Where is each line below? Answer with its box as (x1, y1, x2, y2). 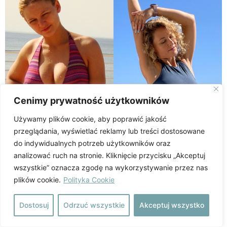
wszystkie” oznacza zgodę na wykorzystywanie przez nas (14, 163, 208, 172)
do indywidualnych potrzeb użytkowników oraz (14, 139, 171, 147)
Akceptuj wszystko (139, 201, 204, 209)
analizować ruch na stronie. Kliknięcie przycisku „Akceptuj (14, 151, 205, 160)
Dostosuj (19, 201, 49, 209)
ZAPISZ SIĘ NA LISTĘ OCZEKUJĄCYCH (34, 181, 193, 193)
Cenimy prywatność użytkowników (14, 95, 169, 106)
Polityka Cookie (63, 175, 115, 184)
